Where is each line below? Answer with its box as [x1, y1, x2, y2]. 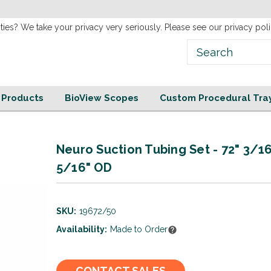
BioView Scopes [64, 93, 139, 103]
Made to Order [109, 224, 168, 234]
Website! [60, 4, 99, 14]
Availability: [56, 224, 107, 234]
